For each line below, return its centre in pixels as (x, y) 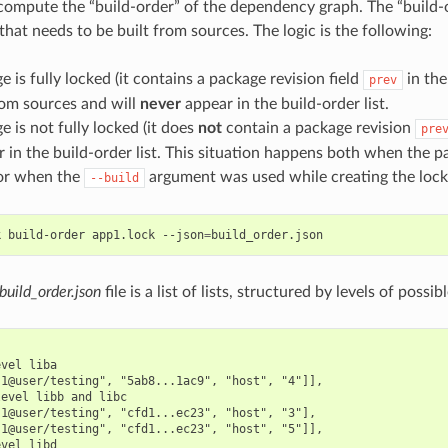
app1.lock (123, 234)
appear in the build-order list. (284, 103)
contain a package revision (318, 127)
